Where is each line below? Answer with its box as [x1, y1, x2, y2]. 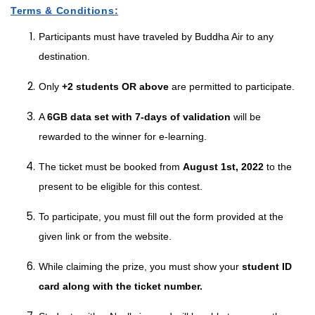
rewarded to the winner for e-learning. [39, 130, 207, 142]
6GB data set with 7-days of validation [47, 110, 231, 122]
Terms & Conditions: [11, 4, 119, 16]
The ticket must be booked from [39, 160, 183, 172]
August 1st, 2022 [183, 160, 264, 172]
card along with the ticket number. [39, 280, 202, 292]
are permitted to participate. [169, 80, 295, 92]
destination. [39, 50, 90, 62]
